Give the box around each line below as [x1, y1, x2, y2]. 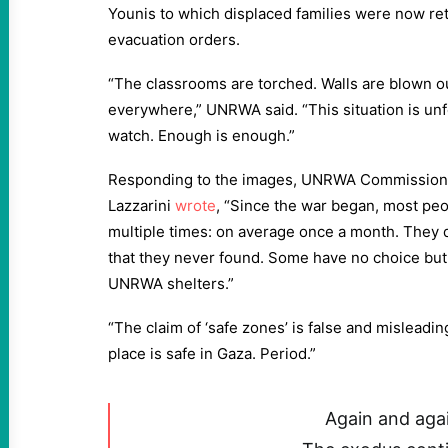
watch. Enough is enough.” [108, 126, 295, 145]
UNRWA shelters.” [108, 274, 234, 293]
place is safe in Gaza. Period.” [108, 344, 316, 363]
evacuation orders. [108, 30, 240, 49]
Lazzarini [108, 196, 175, 215]
